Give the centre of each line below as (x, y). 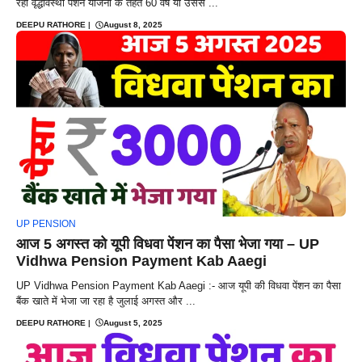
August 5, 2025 (133, 322)
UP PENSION (46, 223)
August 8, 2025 (133, 25)
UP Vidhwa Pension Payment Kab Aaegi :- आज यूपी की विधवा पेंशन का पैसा (179, 285)
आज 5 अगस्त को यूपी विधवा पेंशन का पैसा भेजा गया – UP (168, 244)
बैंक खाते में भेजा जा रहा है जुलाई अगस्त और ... (106, 301)
